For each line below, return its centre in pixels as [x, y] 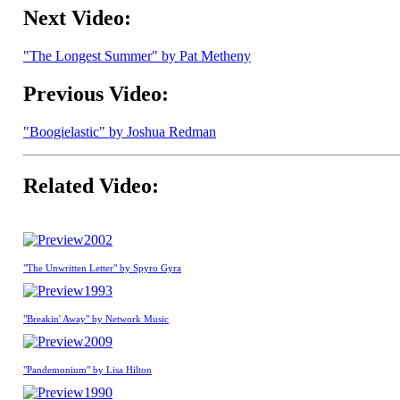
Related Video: [91, 185]
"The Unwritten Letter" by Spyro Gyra [102, 267]
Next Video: [77, 18]
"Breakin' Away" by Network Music [96, 318]
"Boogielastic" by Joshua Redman [120, 132]
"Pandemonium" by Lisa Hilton [87, 369]
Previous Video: [96, 94]
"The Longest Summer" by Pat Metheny [137, 56]
